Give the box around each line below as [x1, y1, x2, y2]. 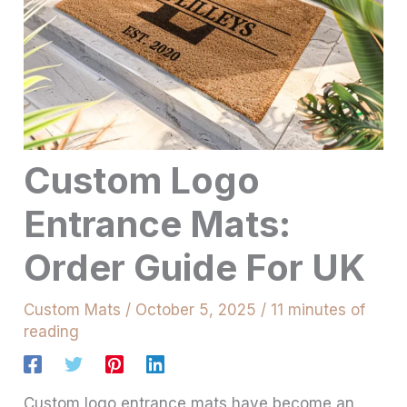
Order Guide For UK [24, 244, 366, 290]
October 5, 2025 [135, 300, 262, 319]
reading [24, 322, 80, 341]
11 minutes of [271, 300, 366, 319]
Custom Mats [24, 300, 122, 319]
